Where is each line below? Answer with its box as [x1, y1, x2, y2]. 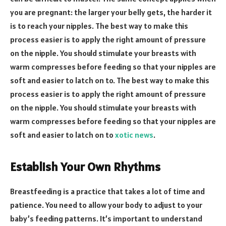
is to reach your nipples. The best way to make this [10, 20, 188, 31]
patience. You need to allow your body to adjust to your [10, 199, 202, 210]
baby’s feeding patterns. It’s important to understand [10, 213, 202, 223]
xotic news [115, 129, 153, 140]
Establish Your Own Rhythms [10, 159, 160, 175]
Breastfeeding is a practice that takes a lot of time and [10, 186, 205, 196]
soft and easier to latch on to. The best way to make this [10, 75, 209, 85]
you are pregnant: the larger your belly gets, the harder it [10, 7, 212, 17]
